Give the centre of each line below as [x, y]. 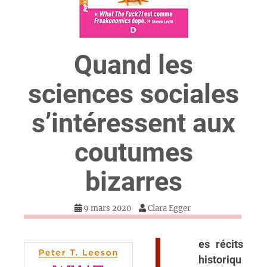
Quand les [133, 65]
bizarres [133, 182]
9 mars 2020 [107, 209]
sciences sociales [133, 94]
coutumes [133, 153]
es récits [221, 245]
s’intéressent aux [133, 123]
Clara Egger [169, 209]
